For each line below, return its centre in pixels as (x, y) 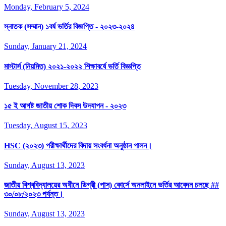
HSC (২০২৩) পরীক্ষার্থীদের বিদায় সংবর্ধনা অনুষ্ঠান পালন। (78, 145)
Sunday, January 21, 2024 (45, 46)
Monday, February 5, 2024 (47, 7)
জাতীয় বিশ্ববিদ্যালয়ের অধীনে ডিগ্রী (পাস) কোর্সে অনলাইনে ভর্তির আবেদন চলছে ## (111, 185)
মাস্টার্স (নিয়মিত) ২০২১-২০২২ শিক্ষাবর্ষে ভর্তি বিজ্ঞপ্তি (72, 66)
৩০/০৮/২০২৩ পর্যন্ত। (34, 194)
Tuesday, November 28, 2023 (51, 86)
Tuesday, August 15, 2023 (46, 126)
